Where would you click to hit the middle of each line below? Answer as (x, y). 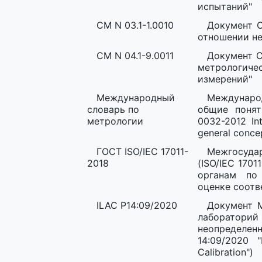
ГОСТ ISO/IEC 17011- (142, 151)
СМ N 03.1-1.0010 (135, 25)
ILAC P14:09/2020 (137, 205)
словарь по (113, 109)
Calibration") (225, 252)
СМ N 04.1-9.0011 (135, 56)
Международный (136, 98)
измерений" (225, 79)
